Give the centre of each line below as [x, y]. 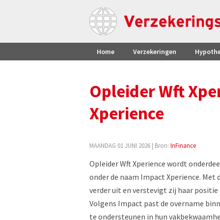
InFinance [183, 145]
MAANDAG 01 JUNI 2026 [120, 145]
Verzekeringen [155, 52]
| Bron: [160, 145]
